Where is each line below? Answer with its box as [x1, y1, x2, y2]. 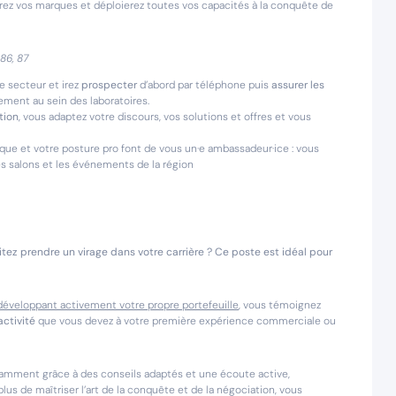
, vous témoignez [239, 298, 321, 312]
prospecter [81, 78, 137, 92]
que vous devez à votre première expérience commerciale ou [35, 314, 336, 328]
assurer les [271, 78, 324, 92]
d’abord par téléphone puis [137, 78, 271, 92]
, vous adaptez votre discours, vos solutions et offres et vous [19, 110, 311, 124]
